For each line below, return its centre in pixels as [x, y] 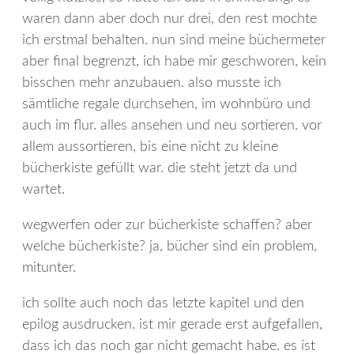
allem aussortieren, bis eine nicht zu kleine [150, 147]
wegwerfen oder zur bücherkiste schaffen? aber [167, 226]
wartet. [43, 190]
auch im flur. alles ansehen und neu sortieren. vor [172, 126]
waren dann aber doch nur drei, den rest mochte [169, 19]
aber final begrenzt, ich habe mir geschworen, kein [174, 62]
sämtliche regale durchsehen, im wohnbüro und [166, 105]
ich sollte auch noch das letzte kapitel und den [163, 304]
